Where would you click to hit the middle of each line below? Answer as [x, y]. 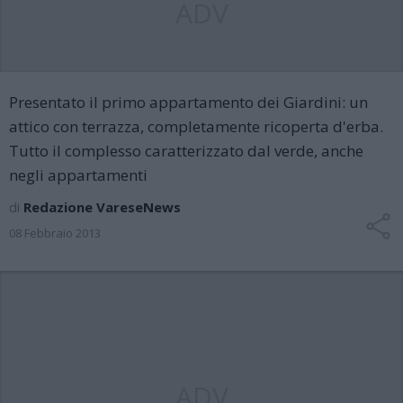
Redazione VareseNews [102, 207]
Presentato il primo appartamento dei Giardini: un [188, 102]
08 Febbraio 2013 [55, 233]
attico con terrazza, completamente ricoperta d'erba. [196, 126]
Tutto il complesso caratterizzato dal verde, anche [186, 151]
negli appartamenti [78, 175]
